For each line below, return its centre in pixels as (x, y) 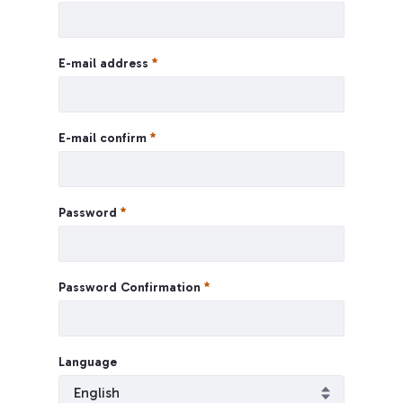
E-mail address (105, 63)
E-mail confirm (104, 138)
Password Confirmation (131, 287)
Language (88, 362)
